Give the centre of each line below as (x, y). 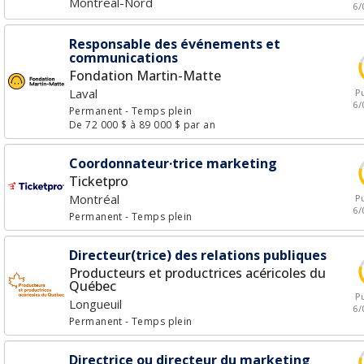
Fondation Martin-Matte (145, 76)
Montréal (94, 199)
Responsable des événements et (175, 44)
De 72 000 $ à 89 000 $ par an (143, 125)
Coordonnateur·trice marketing (173, 163)
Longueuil (95, 304)
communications (123, 58)
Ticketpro (99, 181)
